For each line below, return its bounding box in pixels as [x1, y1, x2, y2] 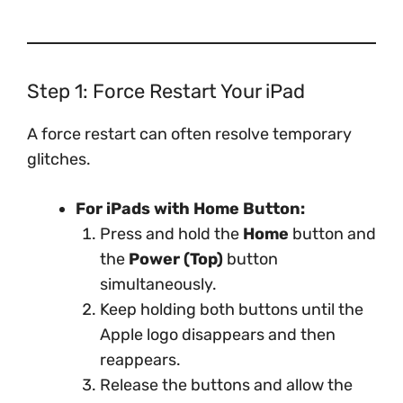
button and [289, 224, 376, 244]
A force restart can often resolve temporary [27, 124, 352, 144]
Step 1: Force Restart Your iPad [27, 79, 305, 103]
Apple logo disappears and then [100, 325, 336, 345]
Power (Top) [129, 249, 223, 269]
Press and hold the [100, 224, 243, 244]
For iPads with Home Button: [76, 199, 305, 219]
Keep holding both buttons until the [100, 300, 363, 319]
